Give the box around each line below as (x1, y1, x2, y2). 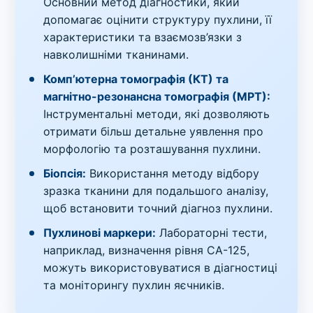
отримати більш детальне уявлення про (43, 124, 264, 138)
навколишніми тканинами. (43, 47, 189, 61)
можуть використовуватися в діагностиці (43, 260, 278, 275)
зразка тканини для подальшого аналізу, (43, 183, 269, 198)
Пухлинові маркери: (43, 225, 156, 240)
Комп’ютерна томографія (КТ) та (43, 71, 229, 86)
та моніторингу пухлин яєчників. (43, 277, 225, 292)
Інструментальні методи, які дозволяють (43, 106, 270, 121)
